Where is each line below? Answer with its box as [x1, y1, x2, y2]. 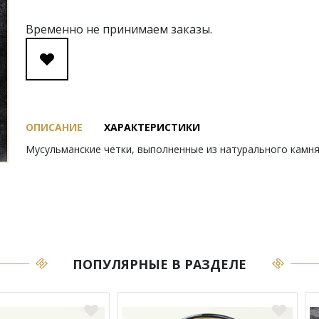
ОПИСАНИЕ [26, 120, 83, 134]
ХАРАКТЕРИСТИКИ [104, 120, 200, 134]
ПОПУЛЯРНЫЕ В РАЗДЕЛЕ [73, 256, 246, 273]
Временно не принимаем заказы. [26, 21, 212, 37]
